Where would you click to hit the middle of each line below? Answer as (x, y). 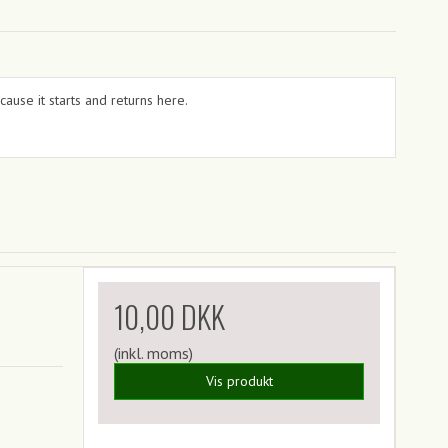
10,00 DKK (170, 317)
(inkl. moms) (154, 353)
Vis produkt (239, 381)
